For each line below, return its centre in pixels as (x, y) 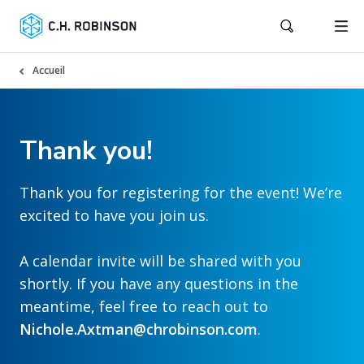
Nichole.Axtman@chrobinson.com (139, 329)
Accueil (49, 70)
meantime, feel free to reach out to (144, 306)
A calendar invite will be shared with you (160, 261)
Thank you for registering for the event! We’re (181, 193)
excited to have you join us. (114, 215)
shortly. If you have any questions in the (159, 284)
